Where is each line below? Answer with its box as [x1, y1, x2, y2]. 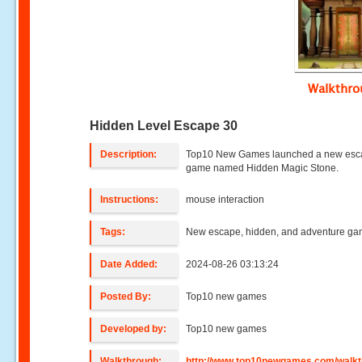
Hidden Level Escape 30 [90, 119, 238, 133]
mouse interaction [186, 194, 265, 205]
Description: [100, 149, 158, 160]
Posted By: [100, 291, 152, 302]
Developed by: [100, 323, 167, 335]
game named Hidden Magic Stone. [186, 162, 339, 174]
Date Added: [100, 259, 158, 270]
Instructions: [100, 194, 159, 205]
